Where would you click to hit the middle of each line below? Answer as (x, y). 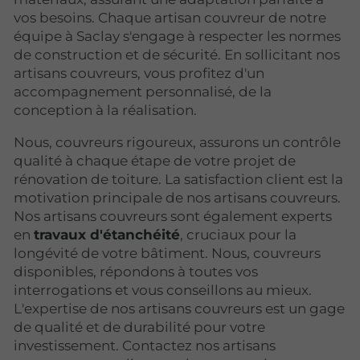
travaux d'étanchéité (107, 234)
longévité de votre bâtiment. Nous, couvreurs (167, 253)
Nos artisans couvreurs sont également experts (173, 216)
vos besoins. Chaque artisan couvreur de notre (170, 17)
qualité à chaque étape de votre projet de (155, 160)
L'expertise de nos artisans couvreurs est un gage (179, 308)
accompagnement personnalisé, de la (143, 91)
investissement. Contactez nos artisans (145, 345)
